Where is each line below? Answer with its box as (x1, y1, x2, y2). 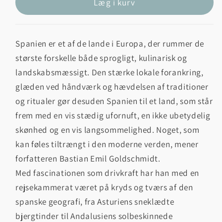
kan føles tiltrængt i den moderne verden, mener (15, 138, 199, 150)
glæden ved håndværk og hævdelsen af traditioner (15, 80, 209, 92)
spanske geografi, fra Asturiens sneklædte (15, 195, 174, 207)
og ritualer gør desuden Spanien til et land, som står (15, 95, 213, 107)
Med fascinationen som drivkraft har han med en (15, 166, 199, 178)
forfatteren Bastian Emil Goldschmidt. (15, 152, 161, 164)
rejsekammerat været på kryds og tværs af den (15, 181, 193, 193)
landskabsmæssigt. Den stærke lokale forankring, (15, 66, 204, 78)
